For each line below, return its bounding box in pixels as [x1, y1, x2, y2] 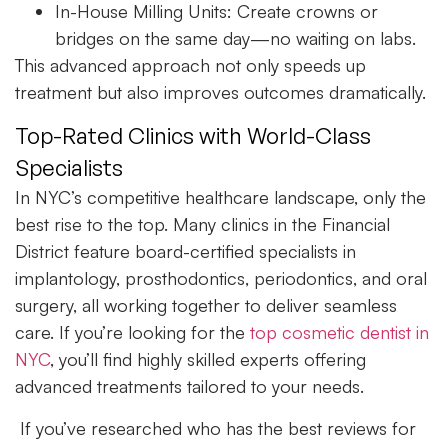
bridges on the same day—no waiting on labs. [55, 26, 416, 49]
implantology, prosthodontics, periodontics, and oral [15, 267, 427, 290]
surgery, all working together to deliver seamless [15, 294, 397, 317]
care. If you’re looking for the [15, 321, 250, 344]
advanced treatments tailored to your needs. [15, 375, 364, 398]
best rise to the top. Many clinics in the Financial [15, 213, 390, 236]
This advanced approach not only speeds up [15, 53, 366, 76]
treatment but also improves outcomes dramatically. [15, 80, 426, 103]
